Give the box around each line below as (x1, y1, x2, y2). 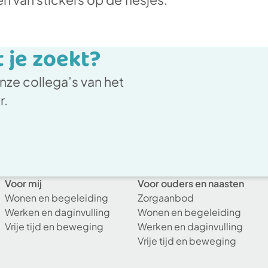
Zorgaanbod (138, 191, 194, 205)
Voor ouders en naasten (138, 177, 244, 190)
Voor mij (5, 177, 42, 190)
